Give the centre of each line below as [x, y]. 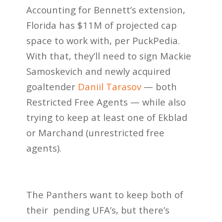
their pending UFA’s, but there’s [98, 210]
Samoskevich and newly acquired [98, 71]
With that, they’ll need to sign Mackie [109, 56]
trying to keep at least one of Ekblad [107, 117]
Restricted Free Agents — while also [106, 102]
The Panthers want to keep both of [105, 194]
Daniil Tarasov [109, 87]
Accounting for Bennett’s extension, [106, 10]
